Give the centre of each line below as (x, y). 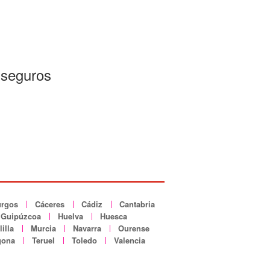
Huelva (70, 216)
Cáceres (49, 204)
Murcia (43, 228)
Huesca (113, 216)
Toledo (84, 240)
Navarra (87, 228)
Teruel (43, 240)
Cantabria (137, 204)
